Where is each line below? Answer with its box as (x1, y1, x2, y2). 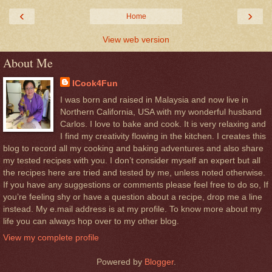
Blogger (144, 257, 174, 267)
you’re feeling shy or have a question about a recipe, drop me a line (3, 191, 262, 202)
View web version (103, 34, 169, 44)
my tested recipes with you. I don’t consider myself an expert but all (3, 155, 260, 165)
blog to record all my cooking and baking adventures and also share (3, 143, 263, 153)
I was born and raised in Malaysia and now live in (59, 94, 248, 104)
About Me (3, 54, 53, 71)
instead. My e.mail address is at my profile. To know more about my (3, 203, 262, 214)
